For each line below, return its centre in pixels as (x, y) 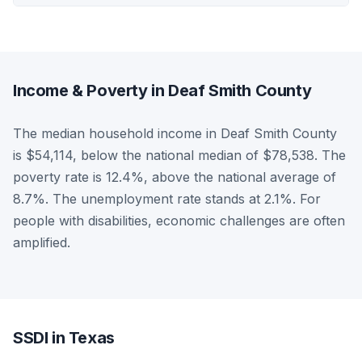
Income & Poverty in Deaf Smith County (162, 90)
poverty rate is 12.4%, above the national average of (175, 177)
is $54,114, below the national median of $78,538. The (179, 155)
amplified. (42, 242)
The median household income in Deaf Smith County (175, 133)
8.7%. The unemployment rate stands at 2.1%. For (167, 198)
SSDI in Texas (64, 337)
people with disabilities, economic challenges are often (179, 220)
